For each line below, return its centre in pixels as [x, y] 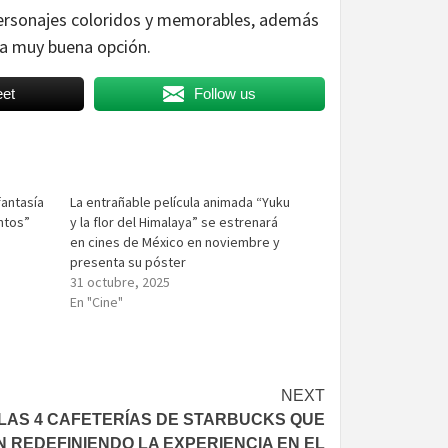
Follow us [224, 93]
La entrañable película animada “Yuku [180, 201]
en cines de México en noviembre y [175, 241]
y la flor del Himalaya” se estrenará [174, 221]
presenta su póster [128, 261]
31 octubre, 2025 [120, 281]
